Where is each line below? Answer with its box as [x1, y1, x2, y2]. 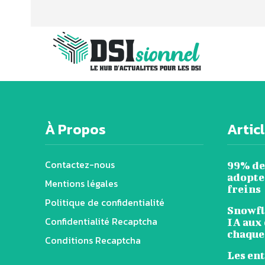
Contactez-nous [45, 157, 115, 172]
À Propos [45, 119, 106, 140]
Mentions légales [45, 176, 118, 191]
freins [227, 183, 261, 196]
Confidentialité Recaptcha [45, 214, 157, 229]
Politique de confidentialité [45, 195, 164, 210]
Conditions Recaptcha [45, 233, 141, 248]
